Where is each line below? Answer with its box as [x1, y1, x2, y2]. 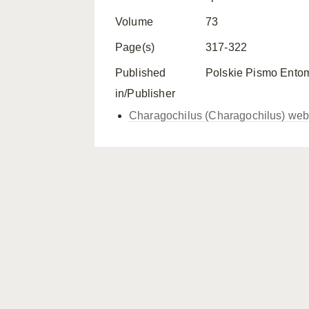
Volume [115, 16, 153, 28]
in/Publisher [115, 88, 175, 99]
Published [115, 67, 166, 79]
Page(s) [115, 41, 155, 53]
